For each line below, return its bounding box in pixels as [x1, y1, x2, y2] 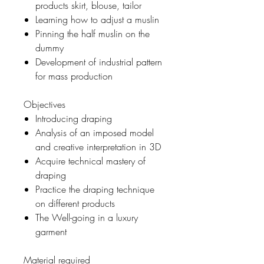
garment [35, 225, 67, 238]
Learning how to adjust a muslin [35, 12, 159, 26]
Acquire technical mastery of [35, 154, 146, 167]
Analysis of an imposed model [35, 126, 154, 139]
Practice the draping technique [35, 182, 154, 196]
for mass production [35, 69, 113, 82]
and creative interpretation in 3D [35, 140, 161, 153]
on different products [35, 196, 115, 210]
